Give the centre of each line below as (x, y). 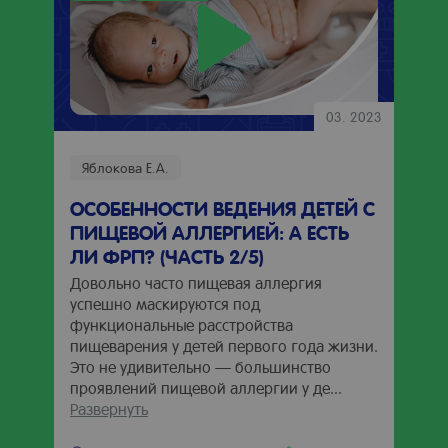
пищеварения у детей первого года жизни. (224, 345)
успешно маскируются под (165, 303)
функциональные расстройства (181, 324)
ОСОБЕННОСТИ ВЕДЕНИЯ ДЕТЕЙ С (222, 208)
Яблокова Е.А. (125, 167)
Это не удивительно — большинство (200, 366)
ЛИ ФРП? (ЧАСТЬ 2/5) (167, 256)
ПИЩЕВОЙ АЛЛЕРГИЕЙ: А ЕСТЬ (209, 232)
